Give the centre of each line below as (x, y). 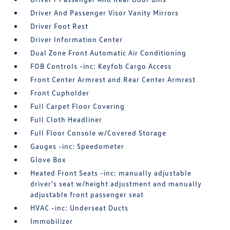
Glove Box (49, 159)
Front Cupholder (60, 93)
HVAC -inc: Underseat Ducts (80, 208)
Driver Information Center (77, 39)
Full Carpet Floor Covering (78, 106)
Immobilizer (52, 221)
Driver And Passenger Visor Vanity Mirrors (105, 13)
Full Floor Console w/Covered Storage (99, 133)
